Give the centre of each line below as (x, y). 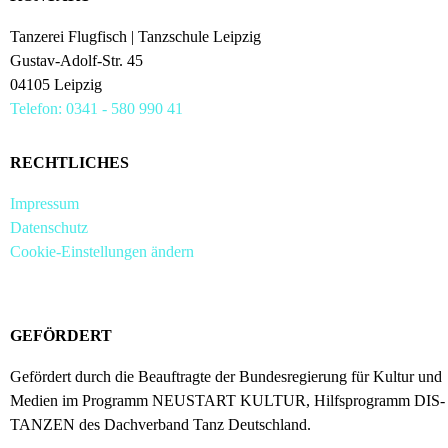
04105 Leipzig (56, 84)
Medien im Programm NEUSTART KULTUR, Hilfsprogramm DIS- (227, 400)
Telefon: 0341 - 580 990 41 (96, 108)
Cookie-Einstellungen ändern (102, 251)
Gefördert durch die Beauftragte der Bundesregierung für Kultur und (226, 376)
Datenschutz (49, 227)
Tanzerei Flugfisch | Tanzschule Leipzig (135, 36)
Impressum (44, 203)
